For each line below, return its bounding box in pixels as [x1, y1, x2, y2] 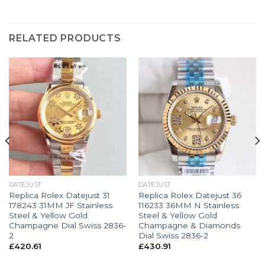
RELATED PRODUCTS [9, 33, 121, 44]
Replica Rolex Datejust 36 [138, 190, 241, 200]
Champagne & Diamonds [138, 220, 240, 230]
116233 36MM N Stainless [138, 200, 239, 210]
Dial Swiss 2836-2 [138, 230, 208, 240]
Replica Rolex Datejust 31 [8, 190, 110, 200]
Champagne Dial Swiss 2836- [8, 220, 126, 230]
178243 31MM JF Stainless [8, 200, 112, 210]
